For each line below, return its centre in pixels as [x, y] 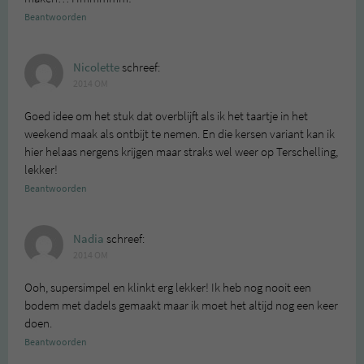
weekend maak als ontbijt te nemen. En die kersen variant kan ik [180, 134]
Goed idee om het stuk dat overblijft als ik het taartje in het [166, 117]
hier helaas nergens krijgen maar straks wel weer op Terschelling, [181, 152]
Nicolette [96, 68]
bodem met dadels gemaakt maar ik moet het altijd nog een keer [181, 306]
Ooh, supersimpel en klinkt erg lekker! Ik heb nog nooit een [168, 288]
